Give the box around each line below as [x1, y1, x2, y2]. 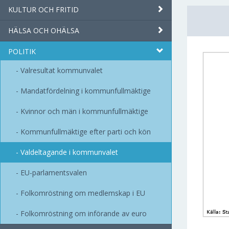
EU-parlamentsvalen [20, 168, 87, 177]
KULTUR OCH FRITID [8, 5, 79, 14]
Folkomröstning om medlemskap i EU [20, 188, 145, 198]
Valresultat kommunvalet [20, 65, 103, 75]
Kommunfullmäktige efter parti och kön [20, 127, 151, 136]
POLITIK [8, 47, 36, 56]
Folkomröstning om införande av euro [20, 209, 147, 218]
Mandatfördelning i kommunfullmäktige [20, 86, 151, 96]
